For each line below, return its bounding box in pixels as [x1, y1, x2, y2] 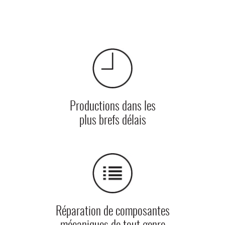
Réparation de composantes [55, 205, 170, 218]
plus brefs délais [79, 115, 146, 127]
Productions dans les [69, 101, 156, 113]
